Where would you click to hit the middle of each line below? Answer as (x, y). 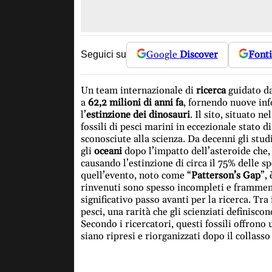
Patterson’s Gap (226, 175)
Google (163, 55)
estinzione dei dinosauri (138, 114)
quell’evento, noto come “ (136, 175)
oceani (108, 151)
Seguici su (103, 55)
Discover (199, 55)
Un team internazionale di (138, 90)
